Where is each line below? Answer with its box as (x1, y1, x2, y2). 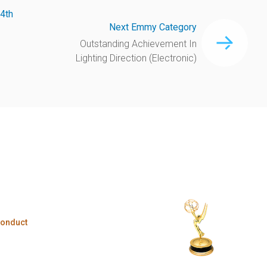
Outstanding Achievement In (80, 38, 197, 49)
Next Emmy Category (109, 21, 197, 33)
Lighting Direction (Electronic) (76, 52, 197, 64)
